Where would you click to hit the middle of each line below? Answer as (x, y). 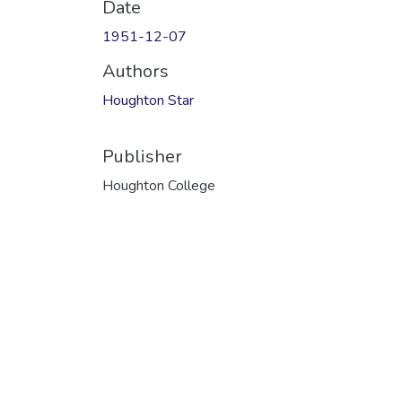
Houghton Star (148, 100)
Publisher (142, 156)
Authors (135, 71)
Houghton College (159, 185)
